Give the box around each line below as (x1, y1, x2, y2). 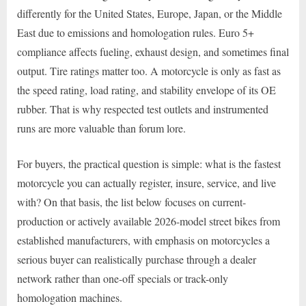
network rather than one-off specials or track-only (17, 271, 228, 286)
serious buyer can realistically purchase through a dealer (17, 252, 256, 267)
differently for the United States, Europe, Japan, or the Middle (17, 6, 282, 21)
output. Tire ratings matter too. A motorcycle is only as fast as (17, 64, 281, 79)
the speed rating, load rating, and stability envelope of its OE (17, 83, 276, 98)
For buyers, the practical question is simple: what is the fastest (17, 156, 281, 171)
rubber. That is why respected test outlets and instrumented (17, 102, 268, 117)
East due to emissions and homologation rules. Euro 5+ (17, 25, 254, 40)
